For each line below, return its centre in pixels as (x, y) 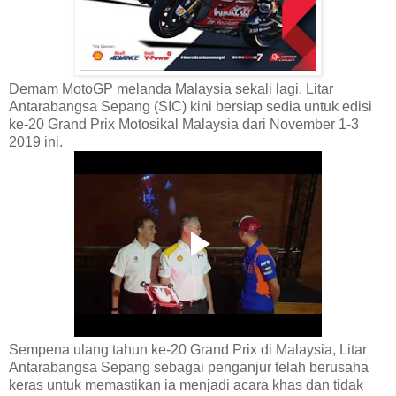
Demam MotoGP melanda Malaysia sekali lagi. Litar (171, 88)
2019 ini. (36, 141)
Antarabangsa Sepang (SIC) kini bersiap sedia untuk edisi (190, 106)
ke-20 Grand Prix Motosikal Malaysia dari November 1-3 (184, 124)
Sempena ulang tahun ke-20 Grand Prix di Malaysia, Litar (188, 349)
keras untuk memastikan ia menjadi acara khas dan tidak (186, 385)
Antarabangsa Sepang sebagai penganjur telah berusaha (189, 367)
